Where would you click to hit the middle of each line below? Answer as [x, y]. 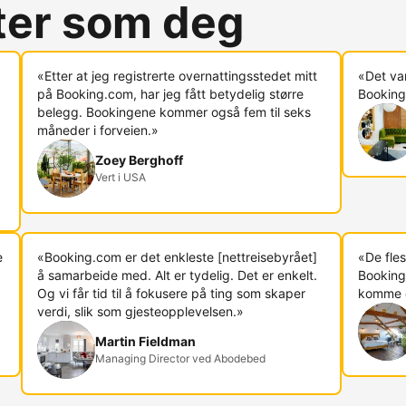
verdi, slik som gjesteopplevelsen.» [141, 311]
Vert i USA [121, 177]
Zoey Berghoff [140, 160]
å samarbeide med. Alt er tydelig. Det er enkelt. [178, 275]
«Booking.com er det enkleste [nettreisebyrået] [178, 257]
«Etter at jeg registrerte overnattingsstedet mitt [178, 76]
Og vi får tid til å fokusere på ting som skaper [172, 293]
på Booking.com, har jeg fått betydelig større [171, 94]
